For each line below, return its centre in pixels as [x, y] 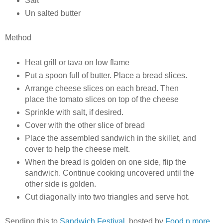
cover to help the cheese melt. [77, 149]
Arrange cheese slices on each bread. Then [102, 89]
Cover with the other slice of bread [85, 125]
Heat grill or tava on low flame [77, 63]
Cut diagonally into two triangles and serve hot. [107, 197]
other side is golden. [60, 184]
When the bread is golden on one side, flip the [105, 162]
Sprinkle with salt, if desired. [74, 112]
